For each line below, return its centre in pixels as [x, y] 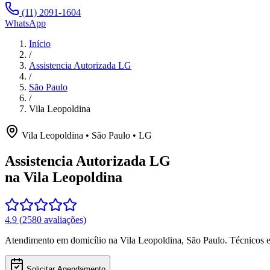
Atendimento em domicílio [57, 240]
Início [40, 44]
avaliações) [64, 219]
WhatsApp [25, 23]
